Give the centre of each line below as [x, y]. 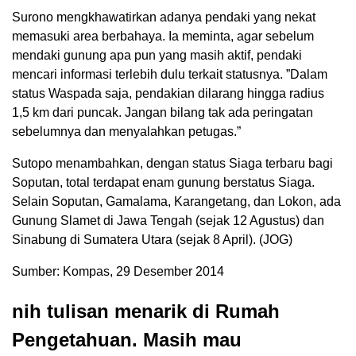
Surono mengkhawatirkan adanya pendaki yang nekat [164, 17]
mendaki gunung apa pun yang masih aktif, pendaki [157, 56]
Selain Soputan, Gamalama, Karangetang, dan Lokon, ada [176, 202]
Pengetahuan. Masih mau [127, 340]
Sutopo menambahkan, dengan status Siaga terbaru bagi [172, 164]
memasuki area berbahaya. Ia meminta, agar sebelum [163, 37]
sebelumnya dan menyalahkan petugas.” [126, 132]
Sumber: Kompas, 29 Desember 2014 [118, 272]
